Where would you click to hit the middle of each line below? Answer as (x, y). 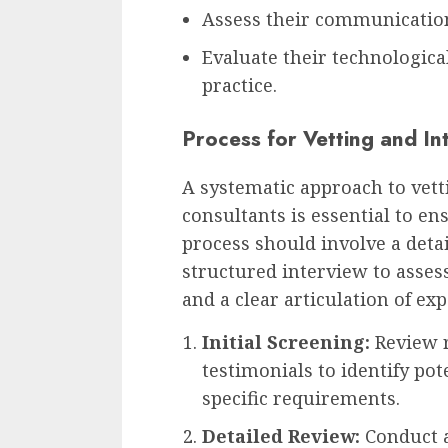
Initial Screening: (286, 341)
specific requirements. (301, 397)
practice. (239, 84)
